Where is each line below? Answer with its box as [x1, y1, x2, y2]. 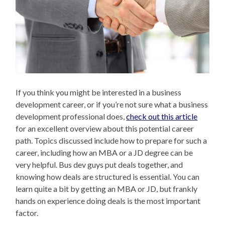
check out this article [126, 111, 198, 122]
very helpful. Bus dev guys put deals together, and [16, 160, 183, 170]
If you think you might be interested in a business [16, 87, 182, 97]
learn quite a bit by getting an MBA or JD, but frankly [16, 184, 198, 194]
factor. [16, 208, 39, 218]
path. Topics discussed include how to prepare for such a [16, 136, 207, 146]
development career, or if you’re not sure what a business [16, 99, 208, 109]
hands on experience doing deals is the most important [16, 196, 201, 206]
